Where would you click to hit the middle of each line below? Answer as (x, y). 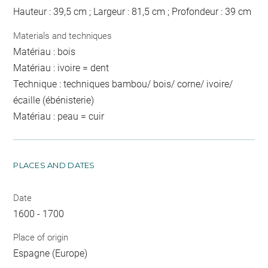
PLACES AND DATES (54, 165)
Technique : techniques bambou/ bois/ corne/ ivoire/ (123, 84)
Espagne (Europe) (51, 254)
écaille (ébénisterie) (54, 100)
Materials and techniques (63, 36)
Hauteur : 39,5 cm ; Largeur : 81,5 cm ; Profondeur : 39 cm (133, 12)
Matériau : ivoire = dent (61, 68)
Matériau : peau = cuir (59, 116)
